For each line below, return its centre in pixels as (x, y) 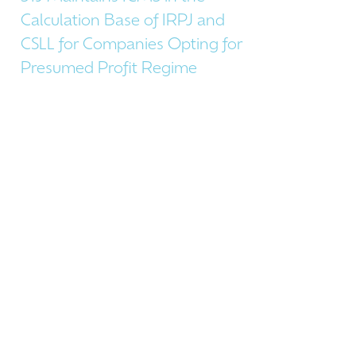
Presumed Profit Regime (109, 69)
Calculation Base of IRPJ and (123, 21)
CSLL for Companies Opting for (132, 45)
